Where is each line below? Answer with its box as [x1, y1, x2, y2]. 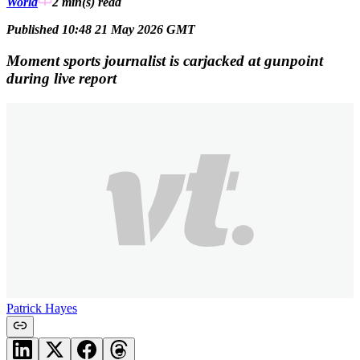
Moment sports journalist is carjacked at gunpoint [6, 51, 323, 69]
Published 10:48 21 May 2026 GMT [6, 22, 195, 37]
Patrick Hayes [6, 301, 77, 315]
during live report [6, 69, 117, 87]
